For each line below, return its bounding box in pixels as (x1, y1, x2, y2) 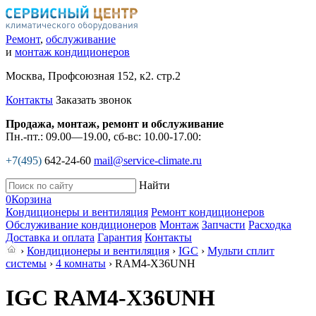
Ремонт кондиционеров (151, 206, 265, 218)
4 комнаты (56, 257, 106, 269)
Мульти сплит (207, 245, 274, 257)
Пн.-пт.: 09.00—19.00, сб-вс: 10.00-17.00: (6, 130, 201, 142)
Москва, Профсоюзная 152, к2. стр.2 (6, 70, 181, 82)
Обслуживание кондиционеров (6, 219, 157, 231)
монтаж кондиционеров (15, 46, 130, 58)
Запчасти (202, 219, 245, 231)
